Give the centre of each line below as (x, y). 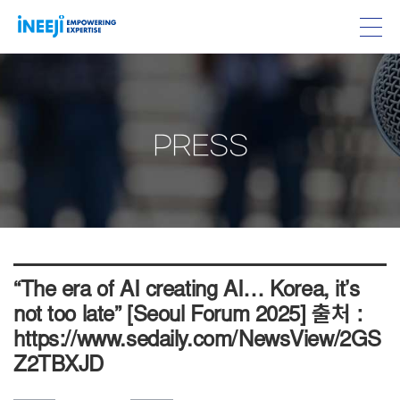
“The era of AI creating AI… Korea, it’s (187, 292)
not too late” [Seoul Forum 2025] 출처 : (188, 317)
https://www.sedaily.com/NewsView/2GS (197, 342)
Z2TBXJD (59, 367)
